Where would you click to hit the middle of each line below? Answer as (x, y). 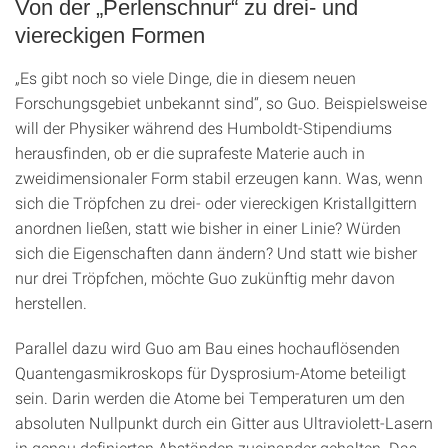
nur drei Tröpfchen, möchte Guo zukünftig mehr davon (205, 278)
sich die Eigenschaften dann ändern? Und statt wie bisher (216, 253)
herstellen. (51, 303)
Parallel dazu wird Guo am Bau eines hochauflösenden (207, 348)
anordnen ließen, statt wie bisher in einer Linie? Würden (208, 228)
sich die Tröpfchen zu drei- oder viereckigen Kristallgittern (216, 203)
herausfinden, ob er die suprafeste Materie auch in (190, 153)
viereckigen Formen (110, 36)
